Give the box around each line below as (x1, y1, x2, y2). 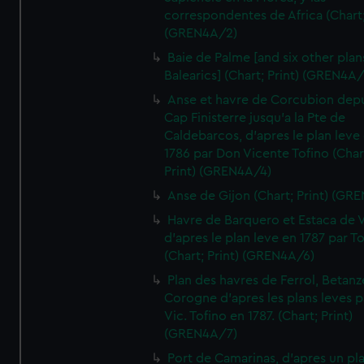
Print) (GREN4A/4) (164, 165, 272, 178)
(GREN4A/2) (164, 27, 238, 40)
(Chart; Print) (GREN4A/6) (164, 249, 315, 262)
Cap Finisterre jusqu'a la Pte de (164, 111, 346, 124)
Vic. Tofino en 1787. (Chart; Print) (164, 310, 353, 323)
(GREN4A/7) (164, 327, 238, 340)
